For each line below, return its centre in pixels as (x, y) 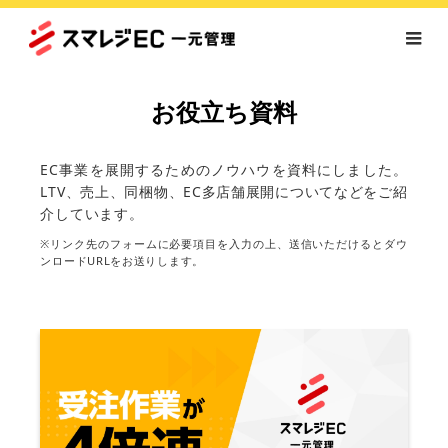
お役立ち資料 (224, 112)
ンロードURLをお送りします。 (122, 260)
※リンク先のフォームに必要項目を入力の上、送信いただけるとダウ (224, 243)
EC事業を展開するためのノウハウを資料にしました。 (224, 169)
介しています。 (92, 213)
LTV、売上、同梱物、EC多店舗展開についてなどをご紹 (224, 191)
